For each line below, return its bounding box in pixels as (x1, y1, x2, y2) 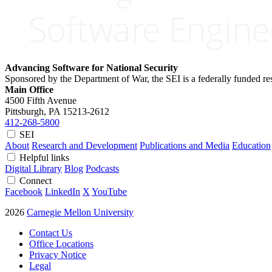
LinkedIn (45, 186, 80, 197)
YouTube (92, 186, 127, 197)
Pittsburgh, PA (5, 106, 60, 117)
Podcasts (86, 163, 119, 174)
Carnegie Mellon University (27, 206, 134, 217)
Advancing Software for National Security (5, 62, 178, 73)
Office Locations (29, 238, 93, 249)
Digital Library (5, 163, 62, 174)
